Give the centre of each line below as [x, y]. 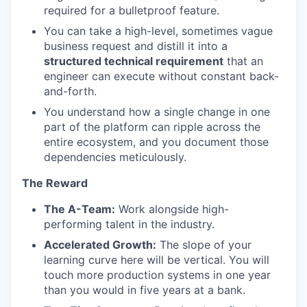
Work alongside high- [172, 209]
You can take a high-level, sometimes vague [158, 31]
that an [243, 61]
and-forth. [70, 91]
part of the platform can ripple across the [152, 127]
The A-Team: [79, 209]
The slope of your [204, 245]
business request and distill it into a [136, 46]
